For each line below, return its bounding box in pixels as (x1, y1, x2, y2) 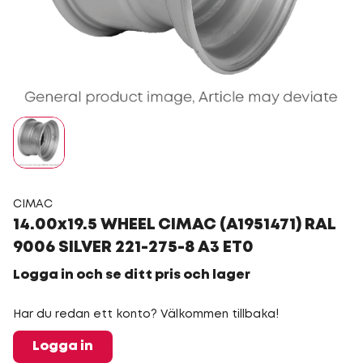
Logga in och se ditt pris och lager (13, 269, 250, 281)
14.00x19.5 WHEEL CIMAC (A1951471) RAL (13, 217, 335, 233)
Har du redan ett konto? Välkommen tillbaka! (13, 310, 279, 319)
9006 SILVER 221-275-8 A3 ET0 (13, 240, 254, 255)
